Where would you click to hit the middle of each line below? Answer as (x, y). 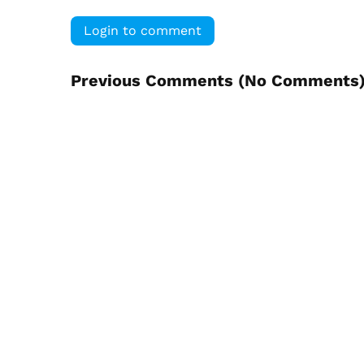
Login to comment (143, 30)
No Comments (302, 80)
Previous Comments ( (158, 80)
